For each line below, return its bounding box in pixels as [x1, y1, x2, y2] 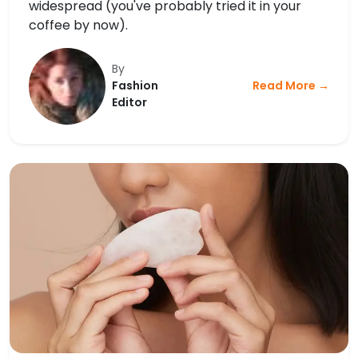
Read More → [253, 78, 329, 94]
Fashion [111, 78, 158, 94]
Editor [111, 94, 147, 111]
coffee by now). [29, 16, 128, 35]
